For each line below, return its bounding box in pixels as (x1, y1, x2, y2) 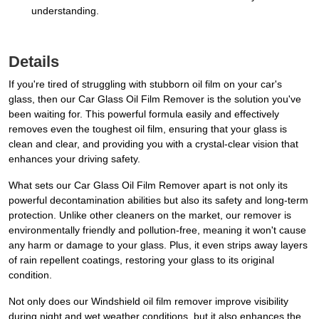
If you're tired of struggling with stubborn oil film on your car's (9, 78, 282, 90)
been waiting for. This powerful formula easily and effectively (9, 108, 279, 120)
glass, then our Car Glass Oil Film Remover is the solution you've (9, 93, 301, 105)
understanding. (31, 5, 99, 17)
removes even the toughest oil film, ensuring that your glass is (9, 123, 287, 135)
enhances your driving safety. (9, 153, 140, 165)
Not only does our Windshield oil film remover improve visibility (9, 296, 288, 308)
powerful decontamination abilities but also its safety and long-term (9, 194, 308, 206)
